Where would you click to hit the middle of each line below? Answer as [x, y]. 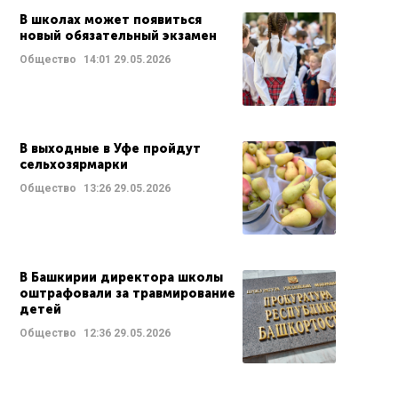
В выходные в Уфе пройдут [110, 149]
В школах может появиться [111, 20]
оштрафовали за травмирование [127, 294]
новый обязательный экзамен [118, 36]
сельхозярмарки [74, 165]
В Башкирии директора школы [121, 278]
